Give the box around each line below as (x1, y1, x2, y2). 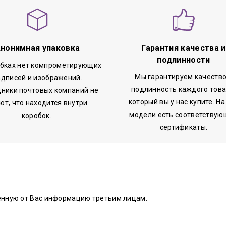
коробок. (21, 111, 53, 120)
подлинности (157, 54, 210, 65)
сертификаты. (159, 123, 208, 131)
